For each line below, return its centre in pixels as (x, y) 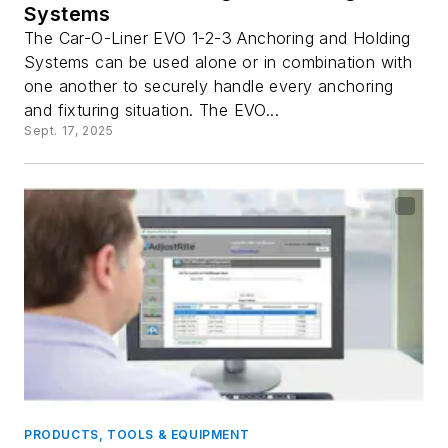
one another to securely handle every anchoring (209, 85)
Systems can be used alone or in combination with (218, 61)
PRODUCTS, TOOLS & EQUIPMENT (137, 434)
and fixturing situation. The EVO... (151, 109)
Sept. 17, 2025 (69, 130)
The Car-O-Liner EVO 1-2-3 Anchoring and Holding (217, 37)
